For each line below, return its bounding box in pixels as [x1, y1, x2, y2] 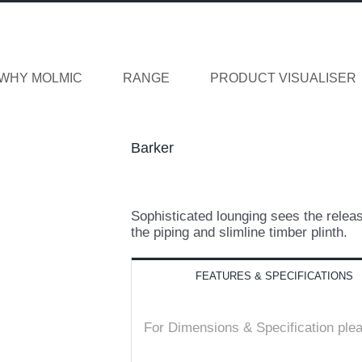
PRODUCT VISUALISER [210, 71, 356, 85]
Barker [131, 140, 174, 156]
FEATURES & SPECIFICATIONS [196, 270, 353, 282]
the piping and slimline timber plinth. [131, 225, 347, 240]
